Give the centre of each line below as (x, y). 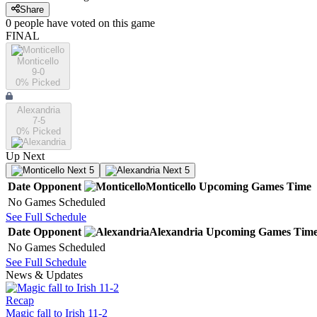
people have (41, 23)
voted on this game (111, 23)
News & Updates (44, 275)
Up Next (25, 156)
